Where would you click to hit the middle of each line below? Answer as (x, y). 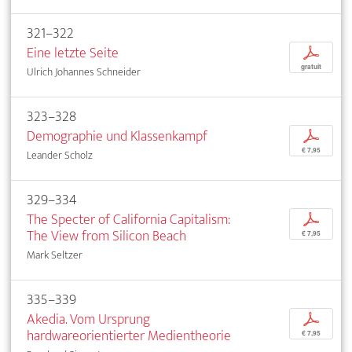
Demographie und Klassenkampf (117, 137)
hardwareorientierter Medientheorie (129, 336)
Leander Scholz (60, 156)
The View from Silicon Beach (106, 236)
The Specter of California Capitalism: (128, 220)
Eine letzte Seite (73, 53)
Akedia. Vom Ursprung (88, 320)
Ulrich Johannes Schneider (84, 72)
